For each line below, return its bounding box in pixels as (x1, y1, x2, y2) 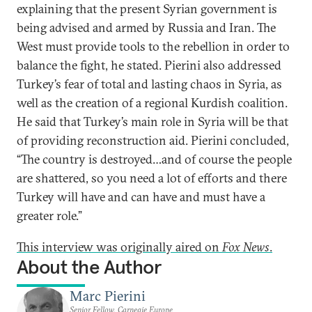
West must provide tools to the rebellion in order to (17, 38, 290, 54)
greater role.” (17, 208, 82, 224)
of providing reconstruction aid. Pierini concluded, (17, 132, 289, 148)
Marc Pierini (70, 287, 146, 304)
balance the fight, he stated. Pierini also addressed (17, 57, 281, 73)
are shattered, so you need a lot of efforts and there (17, 170, 287, 186)
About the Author (17, 255, 162, 279)
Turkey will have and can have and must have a (17, 189, 265, 205)
